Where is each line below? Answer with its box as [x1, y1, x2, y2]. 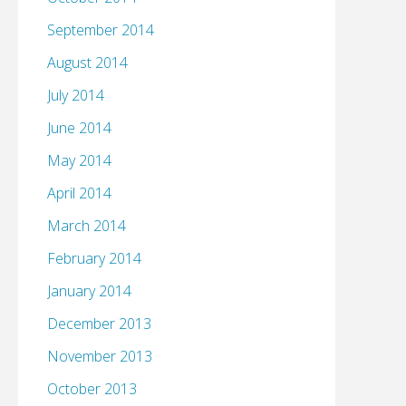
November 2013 [47, 346, 152, 367]
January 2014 [47, 281, 131, 302]
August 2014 [47, 53, 128, 73]
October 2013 [47, 379, 137, 400]
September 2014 [47, 20, 154, 41]
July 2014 [47, 85, 104, 106]
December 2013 [47, 314, 151, 334]
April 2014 [47, 183, 111, 204]
